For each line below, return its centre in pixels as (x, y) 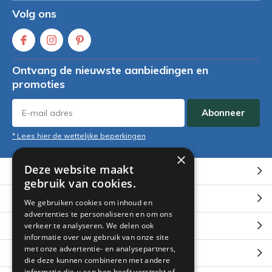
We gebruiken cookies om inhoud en (88, 202)
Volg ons (34, 14)
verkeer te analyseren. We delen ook (89, 226)
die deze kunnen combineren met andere (97, 260)
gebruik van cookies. (80, 183)
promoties (39, 84)
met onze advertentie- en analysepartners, (100, 249)
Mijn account (41, 199)
